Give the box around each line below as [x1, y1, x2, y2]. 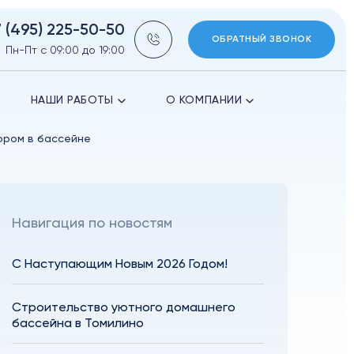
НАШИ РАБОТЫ [30, 95, 114, 106]
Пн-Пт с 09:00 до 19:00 [5, 44, 125, 56]
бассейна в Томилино [12, 318, 145, 330]
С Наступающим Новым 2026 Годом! [12, 258, 228, 271]
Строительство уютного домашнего [12, 302, 236, 314]
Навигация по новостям [12, 217, 173, 231]
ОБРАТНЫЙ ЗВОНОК [211, 34, 311, 44]
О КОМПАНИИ [165, 95, 243, 106]
